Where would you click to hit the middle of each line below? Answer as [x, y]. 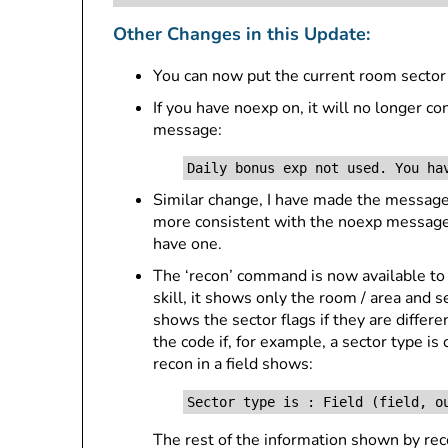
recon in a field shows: [233, 364]
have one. [187, 244]
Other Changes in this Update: [241, 34]
